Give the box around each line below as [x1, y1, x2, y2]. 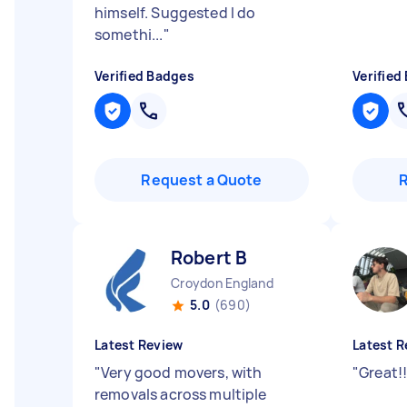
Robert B [171, 245, 248, 270]
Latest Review [94, 336, 184, 353]
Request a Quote [141, 170, 263, 190]
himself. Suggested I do [94, 3, 256, 23]
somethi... [94, 25, 164, 45]
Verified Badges [94, 67, 194, 84]
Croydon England [171, 274, 273, 292]
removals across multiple [94, 384, 267, 404]
